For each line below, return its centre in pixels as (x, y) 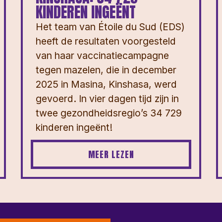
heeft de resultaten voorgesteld (106, 41)
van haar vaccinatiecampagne (102, 56)
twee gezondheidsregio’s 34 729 (109, 113)
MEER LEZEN (111, 155)
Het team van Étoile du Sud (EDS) (110, 27)
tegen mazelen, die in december (106, 70)
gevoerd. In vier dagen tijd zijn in (107, 99)
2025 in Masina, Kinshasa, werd (106, 84)
